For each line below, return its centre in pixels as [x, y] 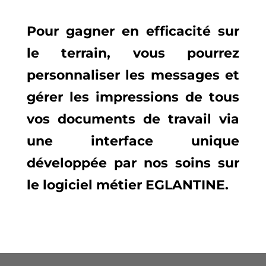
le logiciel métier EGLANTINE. [127, 185]
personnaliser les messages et [133, 75]
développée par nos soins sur [133, 163]
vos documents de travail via [133, 119]
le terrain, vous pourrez [133, 53]
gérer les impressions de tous [133, 97]
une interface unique [133, 141]
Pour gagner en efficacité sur [133, 31]
